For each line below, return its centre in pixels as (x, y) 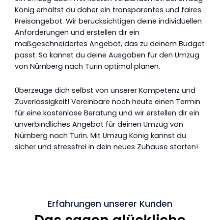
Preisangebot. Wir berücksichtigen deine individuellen (108, 21)
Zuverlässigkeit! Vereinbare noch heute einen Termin (108, 101)
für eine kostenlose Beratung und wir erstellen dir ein (107, 113)
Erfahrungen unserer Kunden (110, 204)
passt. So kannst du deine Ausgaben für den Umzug (107, 55)
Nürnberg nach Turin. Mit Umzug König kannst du (100, 135)
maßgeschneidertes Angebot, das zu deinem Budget (110, 44)
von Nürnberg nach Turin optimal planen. (87, 67)
